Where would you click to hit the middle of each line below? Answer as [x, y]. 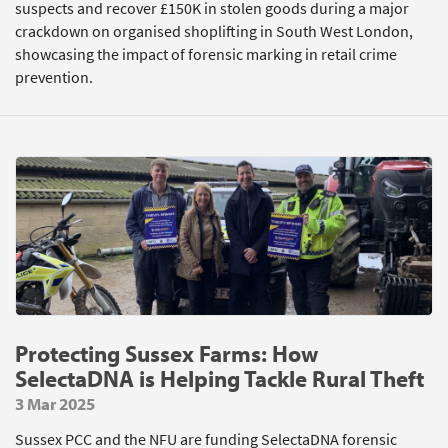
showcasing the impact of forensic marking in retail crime [206, 54]
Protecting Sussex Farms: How [166, 353]
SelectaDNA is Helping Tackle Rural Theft [219, 378]
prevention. [54, 77]
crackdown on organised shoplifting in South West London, [214, 31]
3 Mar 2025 [55, 403]
